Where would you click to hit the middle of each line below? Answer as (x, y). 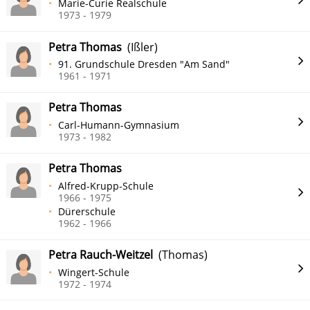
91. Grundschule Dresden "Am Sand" (144, 64)
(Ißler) (140, 47)
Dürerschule (87, 211)
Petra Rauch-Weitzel (101, 254)
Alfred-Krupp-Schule (106, 185)
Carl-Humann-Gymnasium (119, 125)
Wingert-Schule (94, 272)
